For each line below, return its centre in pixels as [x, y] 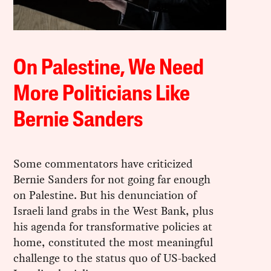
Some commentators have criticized [103, 163]
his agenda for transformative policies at [113, 226]
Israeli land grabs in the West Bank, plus [114, 211]
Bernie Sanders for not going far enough [112, 179]
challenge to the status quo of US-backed [115, 258]
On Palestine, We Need [109, 69]
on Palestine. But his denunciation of [105, 195]
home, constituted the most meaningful [113, 242]
